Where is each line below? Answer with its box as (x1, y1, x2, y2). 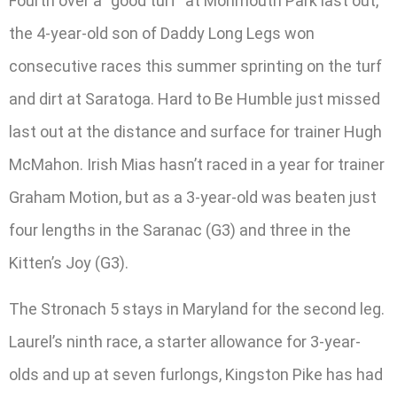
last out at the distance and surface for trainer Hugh (9, 122, 382, 142)
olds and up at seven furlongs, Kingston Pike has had (9, 364, 383, 384)
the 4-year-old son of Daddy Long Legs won (9, 24, 315, 43)
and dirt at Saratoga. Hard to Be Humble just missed (9, 90, 380, 109)
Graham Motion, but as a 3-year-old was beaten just (9, 188, 377, 207)
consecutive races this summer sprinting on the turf (9, 57, 382, 76)
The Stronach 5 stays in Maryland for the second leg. (9, 299, 385, 318)
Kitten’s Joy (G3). (9, 253, 128, 273)
